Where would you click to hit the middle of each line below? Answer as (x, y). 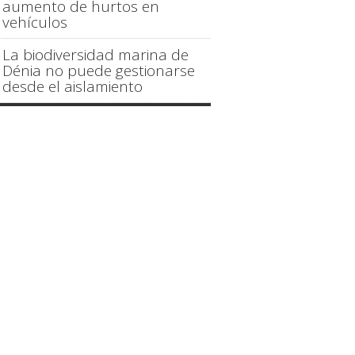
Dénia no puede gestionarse (99, 70)
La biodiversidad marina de (96, 54)
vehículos (35, 22)
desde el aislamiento (73, 86)
